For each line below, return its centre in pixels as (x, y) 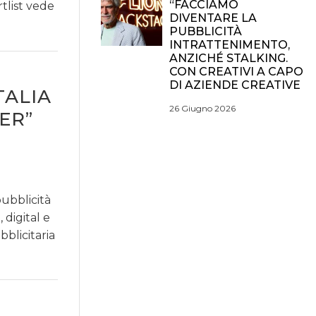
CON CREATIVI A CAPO (236, 72)
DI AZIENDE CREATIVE (235, 85)
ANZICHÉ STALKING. (229, 58)
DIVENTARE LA (213, 18)
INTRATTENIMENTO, (230, 45)
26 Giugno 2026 (202, 108)
